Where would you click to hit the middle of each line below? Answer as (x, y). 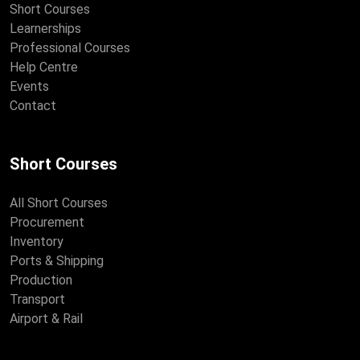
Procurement (47, 222)
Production (41, 280)
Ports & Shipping (57, 260)
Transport (37, 299)
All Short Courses (59, 202)
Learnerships (45, 28)
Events (29, 86)
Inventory (37, 241)
